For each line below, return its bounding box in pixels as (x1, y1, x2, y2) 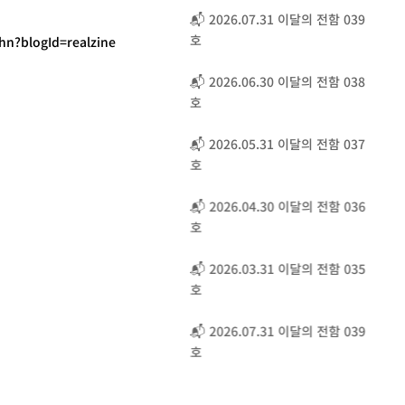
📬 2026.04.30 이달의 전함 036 (160, 197, 336, 216)
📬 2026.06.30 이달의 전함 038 (160, 72, 336, 91)
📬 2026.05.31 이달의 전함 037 (160, 135, 336, 154)
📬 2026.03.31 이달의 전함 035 (160, 259, 336, 278)
